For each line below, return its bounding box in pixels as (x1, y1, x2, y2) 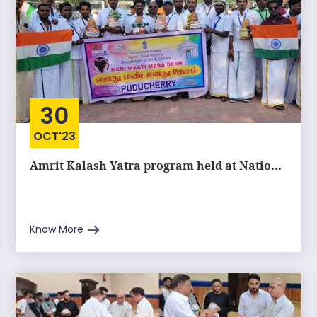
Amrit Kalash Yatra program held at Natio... (30, 158, 282, 173)
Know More (30, 222, 84, 236)
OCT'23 (33, 128, 76, 144)
